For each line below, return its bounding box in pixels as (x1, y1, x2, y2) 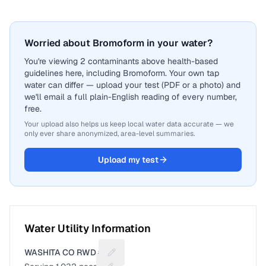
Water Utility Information (24, 221, 151, 235)
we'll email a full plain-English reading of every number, (24, 91, 237, 102)
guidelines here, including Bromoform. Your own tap (24, 68, 219, 78)
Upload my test (98, 154, 159, 165)
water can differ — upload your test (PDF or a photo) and (24, 80, 240, 90)
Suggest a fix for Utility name (110, 252, 226, 263)
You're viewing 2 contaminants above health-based (24, 56, 218, 66)
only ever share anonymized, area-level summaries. (24, 129, 195, 138)
